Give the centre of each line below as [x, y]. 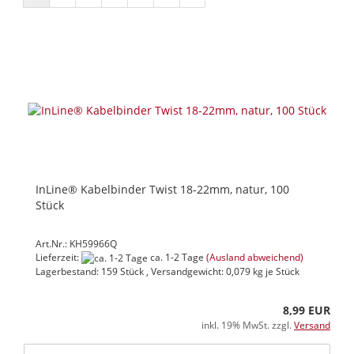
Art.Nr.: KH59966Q [76, 244]
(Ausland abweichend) [255, 257]
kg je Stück [275, 272]
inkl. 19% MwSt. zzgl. [248, 326]
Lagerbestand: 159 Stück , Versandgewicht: [131, 272]
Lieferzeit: [58, 257]
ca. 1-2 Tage [176, 257]
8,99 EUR [307, 311]
